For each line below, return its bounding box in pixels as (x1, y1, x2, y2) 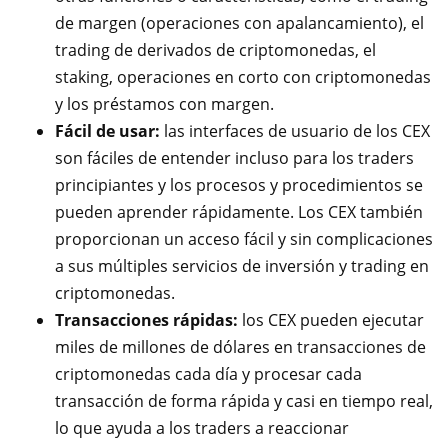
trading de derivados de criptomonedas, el (55, 39, 376, 61)
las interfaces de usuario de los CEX (160, 120, 430, 142)
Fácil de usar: (55, 120, 160, 142)
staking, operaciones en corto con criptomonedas (55, 66, 431, 88)
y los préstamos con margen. (55, 93, 274, 115)
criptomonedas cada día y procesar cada (55, 363, 362, 385)
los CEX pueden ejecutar (238, 309, 424, 331)
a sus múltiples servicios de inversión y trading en (55, 255, 429, 277)
